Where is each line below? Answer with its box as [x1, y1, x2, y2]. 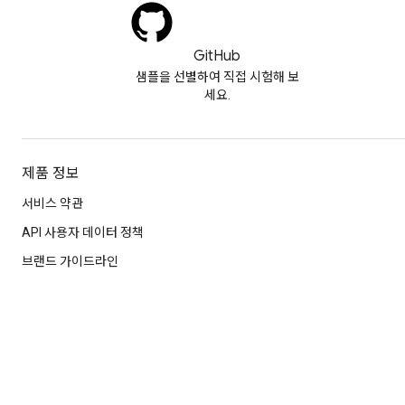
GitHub [193, 47, 240, 65]
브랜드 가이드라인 [22, 254, 118, 268]
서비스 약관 [22, 196, 83, 211]
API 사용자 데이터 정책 [22, 225, 144, 240]
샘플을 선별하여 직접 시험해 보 [135, 70, 299, 84]
